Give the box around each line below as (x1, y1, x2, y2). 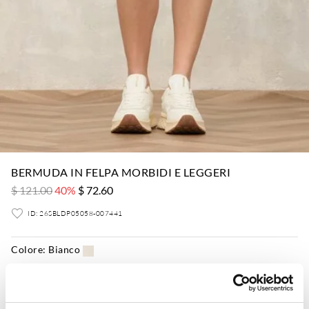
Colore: (11, 243, 46, 256)
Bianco (46, 243, 80, 256)
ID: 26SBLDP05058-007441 (28, 208, 123, 218)
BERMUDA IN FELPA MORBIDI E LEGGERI (11, 165, 230, 179)
